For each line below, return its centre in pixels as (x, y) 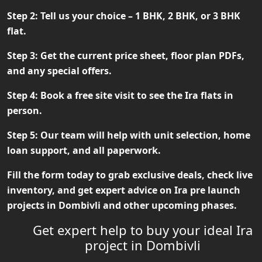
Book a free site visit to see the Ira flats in (136, 96)
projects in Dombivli (54, 206)
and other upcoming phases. (169, 206)
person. (25, 111)
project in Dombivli (143, 245)
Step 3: (23, 56)
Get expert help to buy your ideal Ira (143, 230)
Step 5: (23, 135)
